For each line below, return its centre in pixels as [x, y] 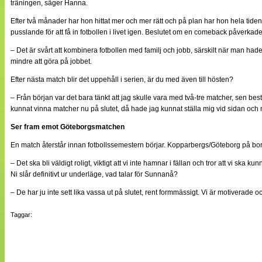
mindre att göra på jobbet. [51, 62]
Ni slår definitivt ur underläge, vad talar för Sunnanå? [94, 175]
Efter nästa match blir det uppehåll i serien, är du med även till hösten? [122, 80]
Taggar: [21, 215]
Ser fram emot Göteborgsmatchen [68, 127]
